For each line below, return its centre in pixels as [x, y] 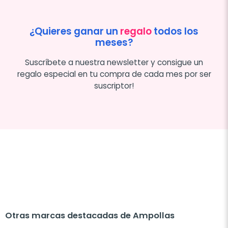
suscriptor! [114, 85]
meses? [114, 42]
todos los [175, 31]
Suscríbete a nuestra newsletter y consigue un [114, 62]
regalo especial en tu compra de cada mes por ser [114, 74]
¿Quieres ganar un [75, 31]
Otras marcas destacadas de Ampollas [90, 215]
